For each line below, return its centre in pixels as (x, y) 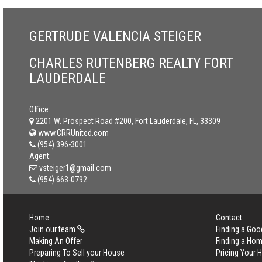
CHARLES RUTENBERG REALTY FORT (131, 63)
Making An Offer (56, 241)
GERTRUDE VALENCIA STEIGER (115, 36)
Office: (40, 109)
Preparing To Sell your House (77, 253)
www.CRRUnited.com (73, 133)
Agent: (40, 156)
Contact (229, 218)
